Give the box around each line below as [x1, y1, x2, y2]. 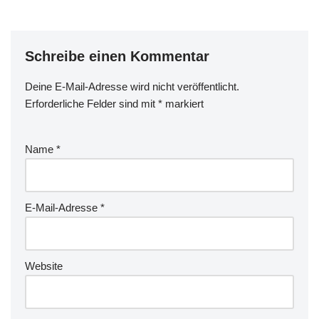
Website [25, 260, 63, 272]
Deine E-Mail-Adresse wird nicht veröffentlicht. [25, 80, 239, 93]
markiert [162, 98, 204, 110]
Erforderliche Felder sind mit [25, 98, 158, 110]
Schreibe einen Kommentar [25, 48, 209, 64]
